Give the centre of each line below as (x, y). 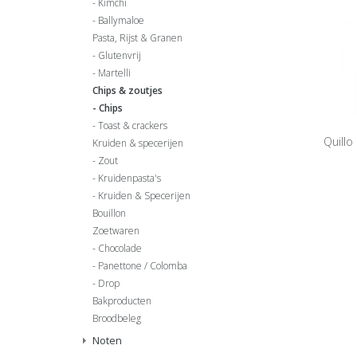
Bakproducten (122, 301)
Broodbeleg (117, 318)
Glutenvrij (120, 55)
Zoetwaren (116, 231)
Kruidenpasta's (129, 178)
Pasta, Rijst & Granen (137, 38)
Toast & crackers (133, 126)
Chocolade (120, 248)
